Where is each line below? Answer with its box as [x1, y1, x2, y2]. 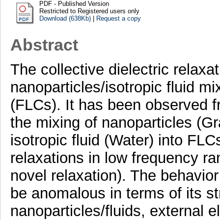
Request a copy [96, 14, 141, 22]
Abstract [10, 35, 78, 55]
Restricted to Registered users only [39, 7, 139, 15]
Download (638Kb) [39, 14, 91, 22]
